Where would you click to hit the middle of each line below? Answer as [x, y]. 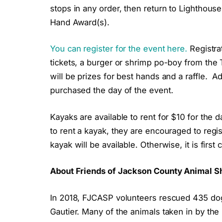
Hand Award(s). [80, 22]
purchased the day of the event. [112, 90]
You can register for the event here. [119, 49]
